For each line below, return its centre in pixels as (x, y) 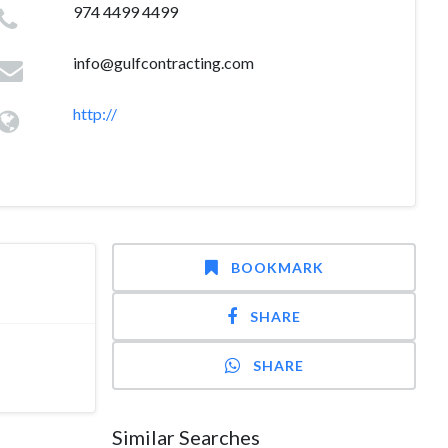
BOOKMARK (277, 267)
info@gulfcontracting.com (163, 62)
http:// (94, 113)
